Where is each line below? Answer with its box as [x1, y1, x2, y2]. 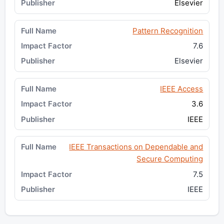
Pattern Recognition [132, 25, 203, 35]
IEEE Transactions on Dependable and [69, 142, 203, 152]
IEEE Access [160, 83, 203, 93]
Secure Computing [136, 154, 203, 164]
